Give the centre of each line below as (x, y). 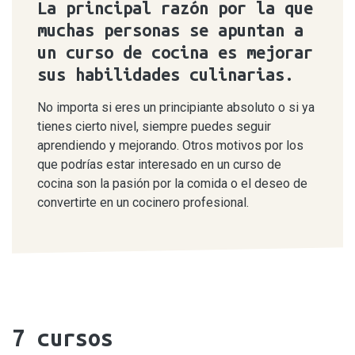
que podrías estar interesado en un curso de (159, 164)
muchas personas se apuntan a (170, 30)
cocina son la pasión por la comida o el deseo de (172, 183)
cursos (69, 338)
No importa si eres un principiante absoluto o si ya (176, 107)
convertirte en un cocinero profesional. (143, 202)
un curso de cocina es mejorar (175, 52)
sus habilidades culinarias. (166, 74)
